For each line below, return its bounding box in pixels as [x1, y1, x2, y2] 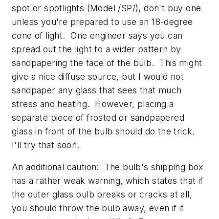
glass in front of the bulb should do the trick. [12, 126, 198, 136]
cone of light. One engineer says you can [12, 30, 183, 41]
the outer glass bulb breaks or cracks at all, [12, 189, 192, 200]
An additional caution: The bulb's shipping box [12, 162, 203, 173]
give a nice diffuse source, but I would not [12, 71, 184, 82]
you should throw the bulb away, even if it [12, 203, 184, 214]
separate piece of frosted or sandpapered [12, 112, 184, 123]
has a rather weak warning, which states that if [12, 175, 203, 186]
